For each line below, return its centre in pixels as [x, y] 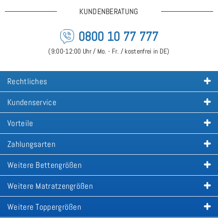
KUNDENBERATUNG [109, 12]
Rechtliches [27, 82]
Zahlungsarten [31, 144]
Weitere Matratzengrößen [50, 186]
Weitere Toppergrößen [44, 207]
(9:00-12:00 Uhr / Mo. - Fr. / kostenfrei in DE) [109, 51]
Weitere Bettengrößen [45, 165]
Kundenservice [32, 102]
